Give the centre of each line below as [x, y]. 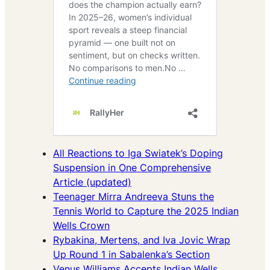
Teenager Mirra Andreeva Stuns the [133, 197]
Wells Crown [81, 226]
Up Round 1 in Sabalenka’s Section [131, 255]
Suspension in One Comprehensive [132, 168]
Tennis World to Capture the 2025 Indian [146, 211]
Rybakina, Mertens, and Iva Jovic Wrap [142, 240]
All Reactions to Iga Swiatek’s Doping [138, 153]
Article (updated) [92, 182]
